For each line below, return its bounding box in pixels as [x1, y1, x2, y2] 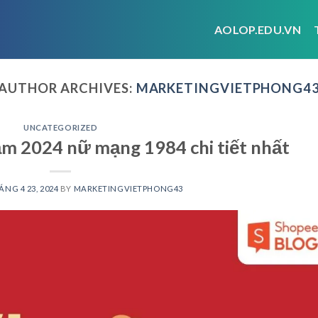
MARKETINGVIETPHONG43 [73, 183, 183, 193]
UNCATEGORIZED [23, 123, 98, 133]
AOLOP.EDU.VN [214, 22, 301, 36]
